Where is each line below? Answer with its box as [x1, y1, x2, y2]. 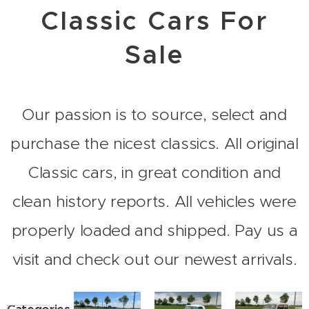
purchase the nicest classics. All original [10, 134, 299, 153]
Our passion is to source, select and [22, 105, 287, 124]
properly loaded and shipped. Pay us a [11, 221, 298, 240]
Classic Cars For [41, 5, 268, 37]
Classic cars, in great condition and [28, 163, 281, 182]
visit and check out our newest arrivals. [12, 250, 297, 269]
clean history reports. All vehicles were [12, 192, 297, 211]
